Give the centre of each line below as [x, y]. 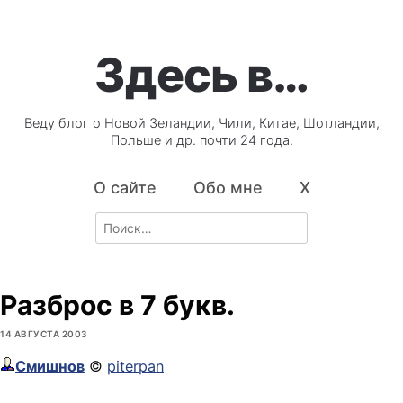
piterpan [135, 367]
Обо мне [228, 188]
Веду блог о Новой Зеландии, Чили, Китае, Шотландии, [201, 124]
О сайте [125, 188]
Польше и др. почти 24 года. [201, 141]
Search [115, 221]
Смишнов [50, 367]
